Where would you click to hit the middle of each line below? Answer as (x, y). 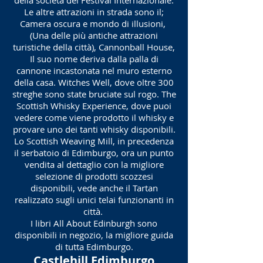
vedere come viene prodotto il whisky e (94, 117)
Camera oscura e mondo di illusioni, (94, 23)
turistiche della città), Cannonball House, (94, 47)
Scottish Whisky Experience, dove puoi (94, 106)
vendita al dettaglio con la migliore (94, 164)
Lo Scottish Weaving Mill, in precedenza (94, 141)
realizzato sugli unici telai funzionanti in (94, 200)
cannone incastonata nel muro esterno (94, 70)
